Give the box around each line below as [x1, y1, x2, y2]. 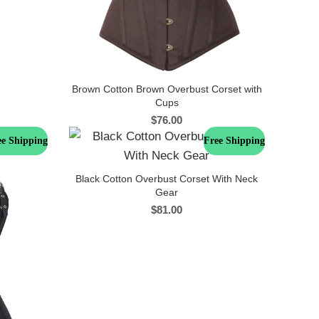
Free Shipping [204, 135, 265, 146]
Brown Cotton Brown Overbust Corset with [71, 83, 262, 95]
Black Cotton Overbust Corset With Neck [75, 172, 258, 184]
